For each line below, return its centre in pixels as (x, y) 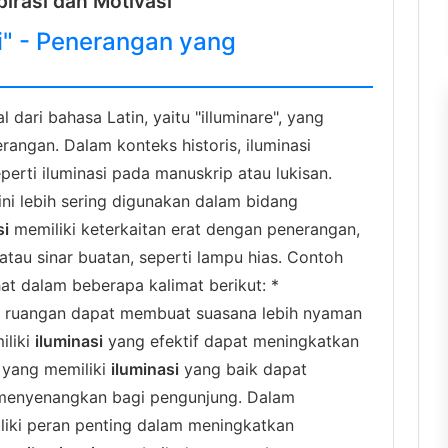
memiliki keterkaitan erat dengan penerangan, (184, 229)
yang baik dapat (243, 369)
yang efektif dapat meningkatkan (231, 341)
